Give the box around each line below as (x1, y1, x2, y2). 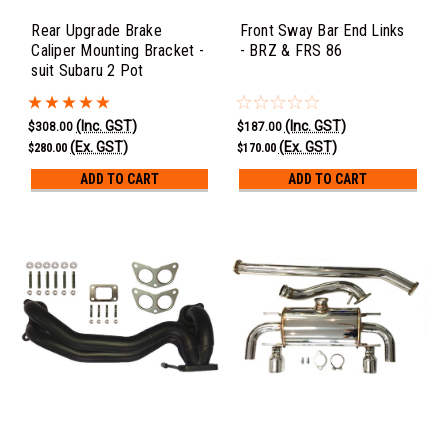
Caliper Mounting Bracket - (31, 40, 204, 60)
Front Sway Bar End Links (239, 20, 405, 40)
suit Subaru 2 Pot (31, 60, 144, 80)
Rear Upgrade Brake (31, 20, 162, 40)
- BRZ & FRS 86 (239, 40, 343, 60)
